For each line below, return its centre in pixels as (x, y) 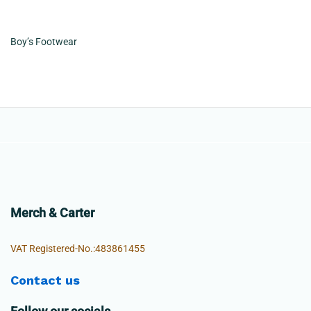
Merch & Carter (52, 213)
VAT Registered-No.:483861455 (78, 249)
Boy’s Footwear (44, 41)
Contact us (45, 280)
